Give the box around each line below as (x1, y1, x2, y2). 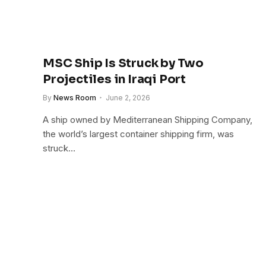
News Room (53, 93, 96, 102)
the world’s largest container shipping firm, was (43, 128, 234, 140)
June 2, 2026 (106, 93, 150, 102)
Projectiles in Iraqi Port (43, 71, 186, 87)
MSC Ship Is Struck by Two (43, 55, 204, 71)
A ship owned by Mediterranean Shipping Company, (43, 113, 252, 125)
